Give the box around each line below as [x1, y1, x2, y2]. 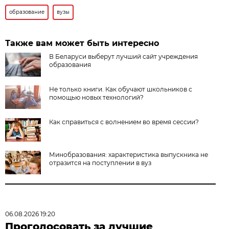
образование [9, 8, 45, 15]
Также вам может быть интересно [5, 38, 159, 48]
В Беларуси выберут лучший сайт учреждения [49, 52, 198, 60]
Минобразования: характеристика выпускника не [49, 150, 209, 158]
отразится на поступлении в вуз [49, 158, 152, 167]
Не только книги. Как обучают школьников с [49, 85, 193, 93]
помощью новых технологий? [49, 93, 144, 101]
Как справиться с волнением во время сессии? [49, 118, 199, 126]
